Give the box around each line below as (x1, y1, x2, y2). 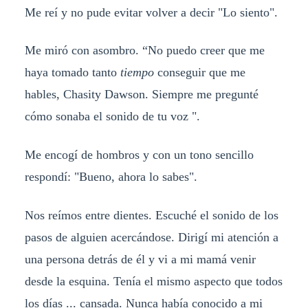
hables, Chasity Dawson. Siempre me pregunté (24, 87, 258, 102)
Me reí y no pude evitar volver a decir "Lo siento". (24, 5, 278, 19)
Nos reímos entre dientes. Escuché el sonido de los (24, 208, 278, 223)
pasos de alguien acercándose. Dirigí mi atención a (24, 230, 278, 245)
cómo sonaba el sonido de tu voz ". (24, 109, 200, 124)
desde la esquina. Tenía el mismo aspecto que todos (24, 274, 283, 289)
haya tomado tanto (24, 65, 120, 80)
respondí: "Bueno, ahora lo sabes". (24, 170, 197, 184)
